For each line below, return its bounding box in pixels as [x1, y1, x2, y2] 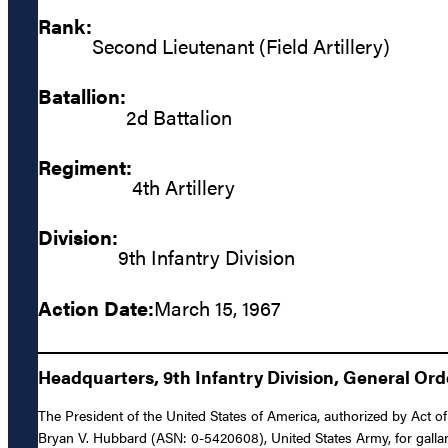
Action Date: [38, 292, 154, 322]
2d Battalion [126, 101, 232, 131]
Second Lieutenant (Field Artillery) [92, 31, 390, 61]
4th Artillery [132, 171, 235, 201]
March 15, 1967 [154, 292, 281, 322]
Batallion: [38, 81, 126, 111]
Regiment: [38, 151, 132, 181]
